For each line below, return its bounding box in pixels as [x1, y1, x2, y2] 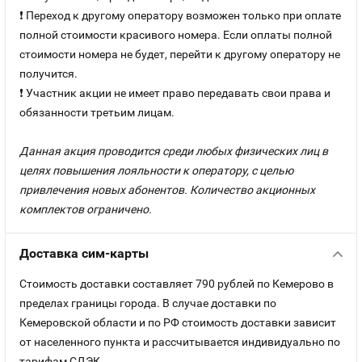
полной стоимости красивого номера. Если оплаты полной [19, 28, 332, 41]
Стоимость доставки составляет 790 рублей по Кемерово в [19, 277, 334, 290]
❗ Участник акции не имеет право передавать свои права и [19, 86, 330, 99]
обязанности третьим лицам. [19, 106, 175, 119]
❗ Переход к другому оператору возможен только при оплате [19, 9, 341, 22]
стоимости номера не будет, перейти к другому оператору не [19, 48, 340, 61]
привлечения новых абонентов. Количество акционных [19, 183, 315, 196]
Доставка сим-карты [19, 246, 149, 261]
